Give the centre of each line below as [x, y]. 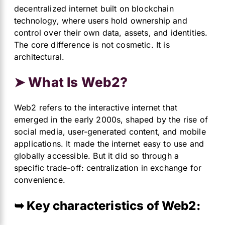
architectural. [39, 57]
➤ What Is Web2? [71, 82]
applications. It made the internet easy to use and [109, 144]
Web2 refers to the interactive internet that [96, 108]
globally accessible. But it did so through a [97, 156]
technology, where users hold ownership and [101, 21]
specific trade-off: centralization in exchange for [108, 168]
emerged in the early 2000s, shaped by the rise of [111, 120]
